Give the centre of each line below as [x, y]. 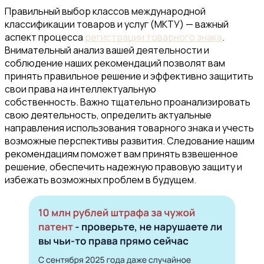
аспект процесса [45, 37]
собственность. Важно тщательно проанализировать [128, 102]
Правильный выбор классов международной [105, 11]
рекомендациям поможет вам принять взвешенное [121, 154]
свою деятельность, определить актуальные [108, 115]
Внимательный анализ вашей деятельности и [107, 50]
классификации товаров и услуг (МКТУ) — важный [117, 24]
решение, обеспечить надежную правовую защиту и [123, 166]
